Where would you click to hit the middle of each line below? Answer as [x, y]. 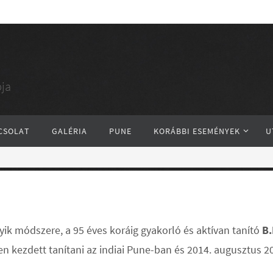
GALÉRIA [69, 131]
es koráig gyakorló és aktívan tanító [179, 230]
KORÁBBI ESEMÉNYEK [197, 131]
